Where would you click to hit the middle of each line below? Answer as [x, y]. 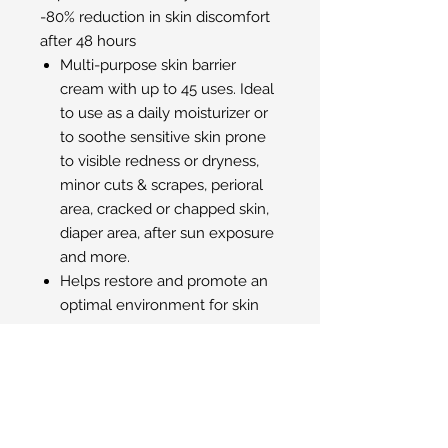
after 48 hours [88, 41]
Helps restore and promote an [164, 281]
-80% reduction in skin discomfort [155, 17]
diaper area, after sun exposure [167, 233]
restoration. [98, 401]
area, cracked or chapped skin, [164, 209]
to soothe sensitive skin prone [163, 137]
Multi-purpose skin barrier [148, 65]
